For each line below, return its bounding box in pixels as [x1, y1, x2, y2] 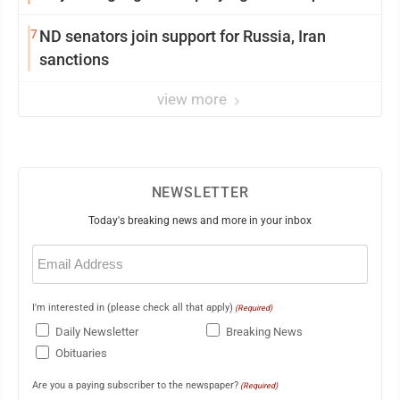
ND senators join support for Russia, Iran [39, 27, 326, 46]
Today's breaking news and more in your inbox [88, 214, 312, 228]
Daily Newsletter [55, 324, 138, 338]
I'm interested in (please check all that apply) [32, 302, 233, 314]
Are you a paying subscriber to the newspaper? [32, 379, 238, 391]
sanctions [39, 50, 109, 70]
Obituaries [55, 346, 107, 361]
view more [157, 90, 230, 109]
